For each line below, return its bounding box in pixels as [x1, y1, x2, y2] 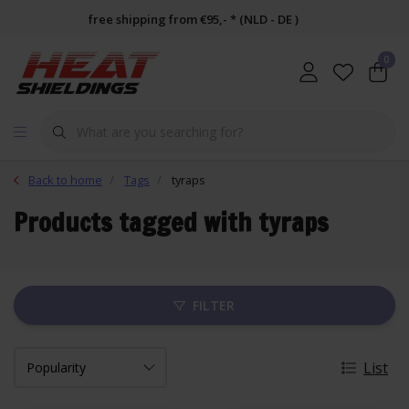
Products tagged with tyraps [14, 204, 329, 240]
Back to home [28, 172, 102, 188]
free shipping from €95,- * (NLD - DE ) [89, 11, 299, 27]
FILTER [192, 297, 236, 314]
